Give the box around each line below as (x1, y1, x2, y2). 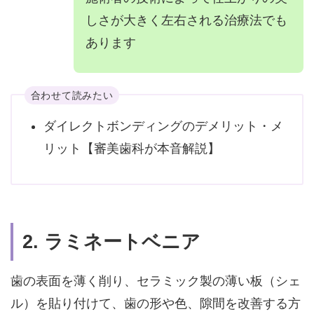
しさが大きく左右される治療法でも (86, 13, 288, 27)
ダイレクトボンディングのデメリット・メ (43, 118, 283, 133)
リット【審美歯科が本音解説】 (43, 141, 220, 156)
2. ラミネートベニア (22, 231, 201, 252)
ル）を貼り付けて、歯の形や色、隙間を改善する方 (10, 296, 301, 310)
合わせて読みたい (30, 89, 114, 101)
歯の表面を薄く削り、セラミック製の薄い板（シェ (10, 273, 301, 288)
